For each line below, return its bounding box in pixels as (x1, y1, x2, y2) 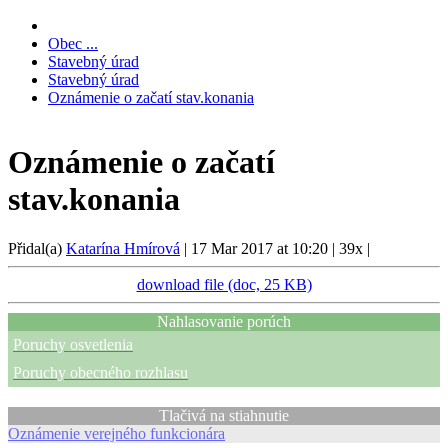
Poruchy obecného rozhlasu (13, 363, 188, 381)
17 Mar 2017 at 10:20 (191, 239, 332, 257)
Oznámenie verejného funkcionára (8, 424, 225, 442)
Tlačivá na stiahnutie (159, 406, 289, 424)
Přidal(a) (8, 239, 66, 257)
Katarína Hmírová (66, 239, 180, 257)
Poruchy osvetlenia (13, 335, 133, 353)
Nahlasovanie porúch (157, 312, 291, 330)
